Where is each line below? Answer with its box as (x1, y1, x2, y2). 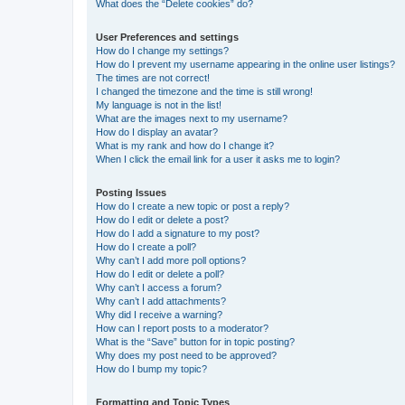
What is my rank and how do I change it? (96, 140, 274, 151)
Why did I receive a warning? (96, 309, 222, 320)
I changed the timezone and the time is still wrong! (96, 86, 313, 97)
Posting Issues (96, 187, 166, 198)
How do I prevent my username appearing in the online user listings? (96, 59, 395, 70)
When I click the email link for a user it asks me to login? (96, 154, 340, 165)
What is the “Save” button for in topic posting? (96, 336, 295, 347)
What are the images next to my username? (96, 113, 287, 124)
